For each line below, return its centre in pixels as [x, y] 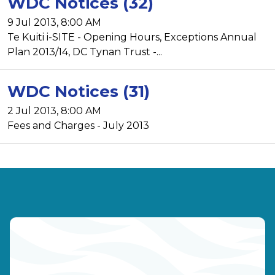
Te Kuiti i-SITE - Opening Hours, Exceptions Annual [132, 37]
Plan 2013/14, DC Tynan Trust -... [85, 52]
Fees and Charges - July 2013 [78, 125]
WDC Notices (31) [79, 91]
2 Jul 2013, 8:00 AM [54, 110]
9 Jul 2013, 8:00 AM [54, 22]
